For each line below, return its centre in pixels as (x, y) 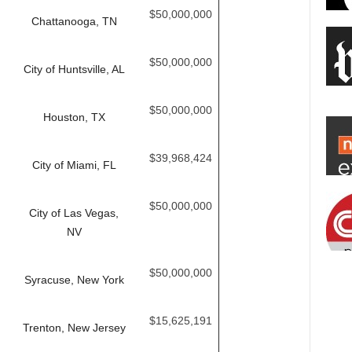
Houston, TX (74, 117)
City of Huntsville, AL (74, 69)
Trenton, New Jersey (74, 328)
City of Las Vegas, (74, 213)
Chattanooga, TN (74, 21)
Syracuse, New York (74, 280)
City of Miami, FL (74, 165)
